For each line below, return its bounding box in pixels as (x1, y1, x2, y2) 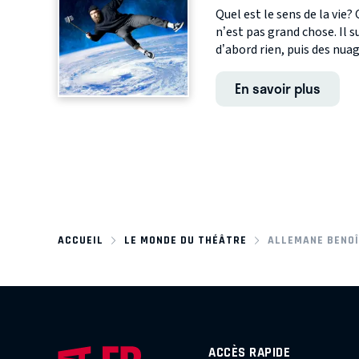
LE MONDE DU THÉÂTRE (123, 234, 247, 247)
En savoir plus (234, 77, 321, 99)
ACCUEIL (58, 234, 103, 247)
